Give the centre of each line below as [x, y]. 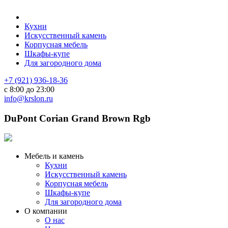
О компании [46, 211]
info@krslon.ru [28, 98]
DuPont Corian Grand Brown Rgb [77, 118]
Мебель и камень [54, 156]
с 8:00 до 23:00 [29, 89]
